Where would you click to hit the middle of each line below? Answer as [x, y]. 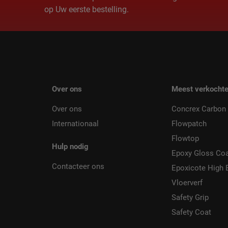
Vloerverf [187, 183]
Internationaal [75, 124]
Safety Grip [190, 198]
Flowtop [185, 139]
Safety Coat [191, 212]
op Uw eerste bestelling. [87, 10]
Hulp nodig [70, 147]
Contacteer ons [78, 167]
